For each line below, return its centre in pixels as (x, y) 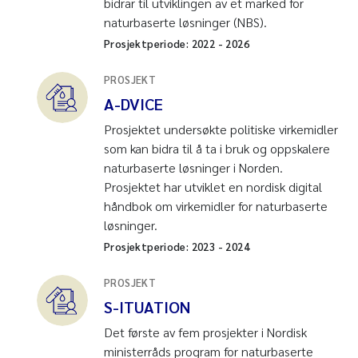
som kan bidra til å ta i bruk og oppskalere (217, 148)
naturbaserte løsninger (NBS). (185, 22)
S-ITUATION (147, 306)
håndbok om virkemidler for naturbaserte (216, 205)
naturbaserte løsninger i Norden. (193, 167)
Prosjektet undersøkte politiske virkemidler (221, 129)
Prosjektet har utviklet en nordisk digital (213, 186)
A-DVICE (133, 103)
